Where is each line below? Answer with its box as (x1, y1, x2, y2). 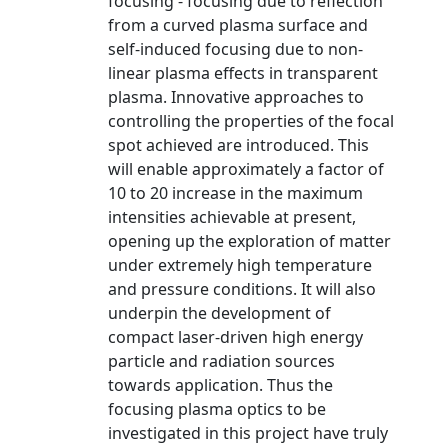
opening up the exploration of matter (108, 230, 391, 252)
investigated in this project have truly (108, 422, 388, 444)
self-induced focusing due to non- (108, 38, 363, 60)
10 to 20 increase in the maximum (108, 182, 363, 204)
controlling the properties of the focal (108, 110, 394, 132)
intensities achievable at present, (108, 206, 356, 228)
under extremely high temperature (108, 254, 372, 276)
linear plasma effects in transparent (108, 62, 378, 84)
